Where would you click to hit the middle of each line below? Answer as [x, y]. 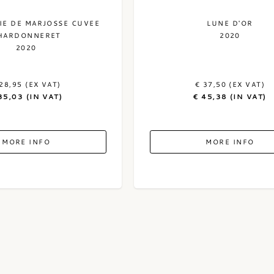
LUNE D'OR [230, 23]
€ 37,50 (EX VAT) [230, 84]
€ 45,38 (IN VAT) [230, 96]
